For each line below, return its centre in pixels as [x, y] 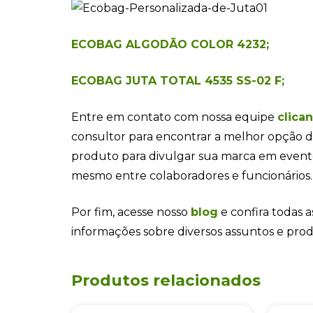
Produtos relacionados [166, 280]
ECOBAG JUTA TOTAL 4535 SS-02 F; [178, 80]
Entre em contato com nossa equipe [174, 117]
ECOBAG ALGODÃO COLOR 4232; [170, 44]
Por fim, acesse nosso [131, 212]
